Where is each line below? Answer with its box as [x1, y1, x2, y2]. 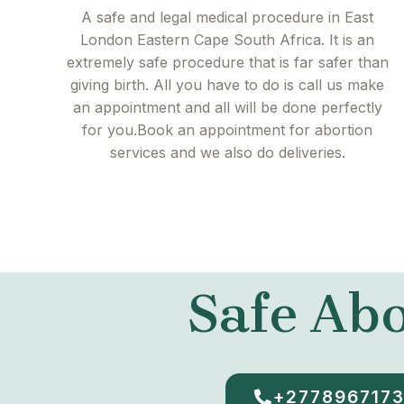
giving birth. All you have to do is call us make [70, 76, 384, 95]
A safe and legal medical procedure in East [81, 8, 373, 27]
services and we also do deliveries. [109, 143, 345, 162]
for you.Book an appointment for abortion [82, 121, 372, 140]
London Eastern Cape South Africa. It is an [80, 31, 374, 50]
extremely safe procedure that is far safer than [66, 53, 389, 72]
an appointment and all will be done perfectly [72, 98, 382, 117]
